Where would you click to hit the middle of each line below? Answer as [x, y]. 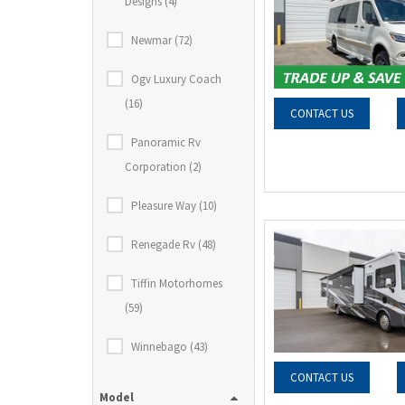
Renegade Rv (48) [174, 245]
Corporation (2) [163, 167]
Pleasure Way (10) [174, 206]
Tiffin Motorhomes [177, 283]
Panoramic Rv [166, 142]
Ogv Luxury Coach [176, 79]
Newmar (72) [162, 40]
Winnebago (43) [170, 347]
